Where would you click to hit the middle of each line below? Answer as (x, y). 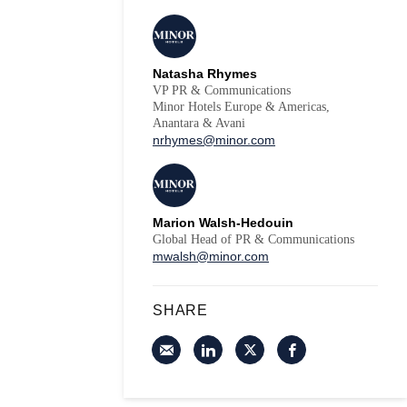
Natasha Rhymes (205, 74)
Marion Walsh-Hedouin (223, 223)
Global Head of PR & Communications (253, 239)
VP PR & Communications (222, 90)
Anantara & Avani (199, 123)
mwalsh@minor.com (211, 256)
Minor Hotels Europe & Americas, (241, 107)
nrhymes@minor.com (214, 140)
